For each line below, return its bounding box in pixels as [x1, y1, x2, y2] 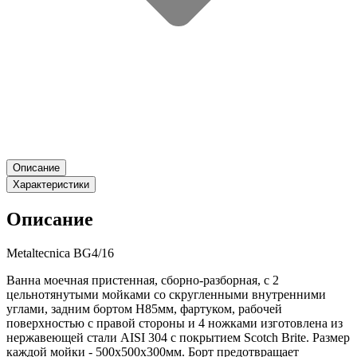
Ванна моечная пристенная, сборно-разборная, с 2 [6, 273, 279, 287]
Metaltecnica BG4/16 [6, 246, 114, 260]
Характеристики [13, 178, 89, 191]
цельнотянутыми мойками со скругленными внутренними [6, 288, 326, 301]
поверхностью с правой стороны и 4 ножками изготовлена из [6, 316, 343, 330]
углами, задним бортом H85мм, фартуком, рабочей [6, 302, 282, 316]
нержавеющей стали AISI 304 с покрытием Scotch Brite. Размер [6, 331, 350, 344]
